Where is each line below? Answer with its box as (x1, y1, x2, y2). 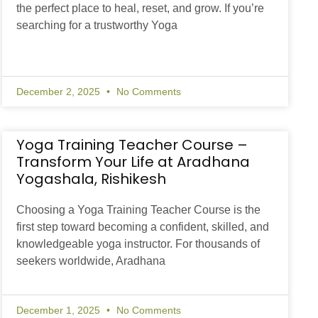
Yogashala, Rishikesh (16, 169, 166, 190)
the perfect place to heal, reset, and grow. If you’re (16, 2, 264, 15)
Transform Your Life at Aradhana (16, 152, 250, 172)
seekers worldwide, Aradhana (16, 255, 165, 268)
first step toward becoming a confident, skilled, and (16, 221, 269, 234)
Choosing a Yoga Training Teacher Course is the (16, 204, 261, 216)
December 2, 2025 (16, 86, 103, 98)
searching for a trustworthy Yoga (16, 19, 177, 32)
